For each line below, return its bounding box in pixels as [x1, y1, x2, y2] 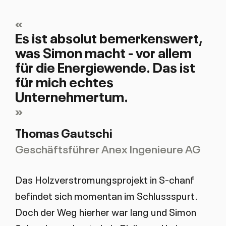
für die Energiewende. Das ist [15, 56, 195, 76]
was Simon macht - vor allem [15, 42, 192, 61]
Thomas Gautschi [15, 124, 112, 141]
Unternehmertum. [15, 86, 128, 105]
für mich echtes [15, 71, 114, 90]
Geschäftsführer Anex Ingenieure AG [15, 141, 200, 156]
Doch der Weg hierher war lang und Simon [15, 204, 196, 218]
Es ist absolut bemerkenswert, [15, 27, 203, 46]
